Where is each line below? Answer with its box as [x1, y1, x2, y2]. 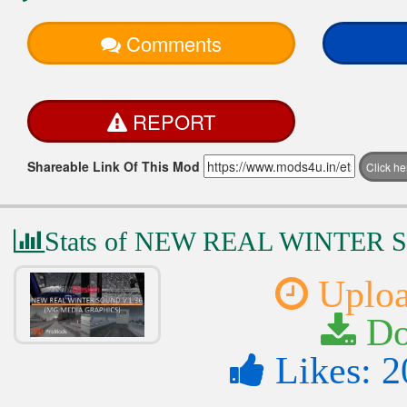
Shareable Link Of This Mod [27, 157, 200, 176]
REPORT [132, 107, 215, 136]
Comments [125, 29, 222, 58]
